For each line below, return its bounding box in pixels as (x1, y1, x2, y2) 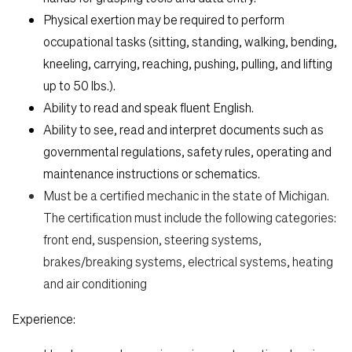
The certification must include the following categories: (43, 208, 336, 225)
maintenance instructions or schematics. (43, 164, 260, 181)
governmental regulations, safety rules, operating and (43, 142, 332, 159)
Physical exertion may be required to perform (43, 10, 284, 27)
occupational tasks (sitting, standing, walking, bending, (43, 32, 337, 49)
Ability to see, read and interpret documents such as (43, 120, 324, 137)
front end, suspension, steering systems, (43, 230, 262, 247)
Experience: (12, 310, 75, 327)
